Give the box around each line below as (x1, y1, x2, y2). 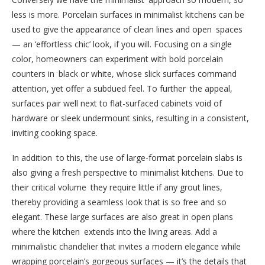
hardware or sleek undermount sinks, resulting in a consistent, (12, 112, 249, 124)
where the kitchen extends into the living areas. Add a (12, 225, 217, 237)
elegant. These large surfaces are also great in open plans (12, 211, 233, 222)
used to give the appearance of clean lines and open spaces (12, 23, 243, 35)
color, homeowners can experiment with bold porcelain (12, 53, 223, 64)
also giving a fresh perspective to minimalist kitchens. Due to (12, 166, 244, 178)
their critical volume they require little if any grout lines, (12, 181, 222, 193)
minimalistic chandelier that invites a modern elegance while (12, 240, 241, 252)
